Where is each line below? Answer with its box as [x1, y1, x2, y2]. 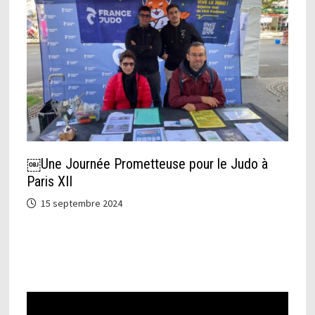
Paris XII [26, 173, 72, 190]
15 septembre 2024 [40, 197, 122, 210]
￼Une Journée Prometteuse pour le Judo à [26, 155, 268, 172]
